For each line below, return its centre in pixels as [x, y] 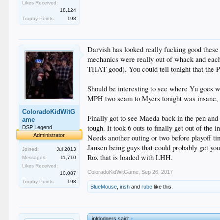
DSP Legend [37, 127]
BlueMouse [104, 187]
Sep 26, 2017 [157, 172]
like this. [163, 187]
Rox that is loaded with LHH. [130, 157]
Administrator [49, 135]
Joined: [31, 149]
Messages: [35, 157]
